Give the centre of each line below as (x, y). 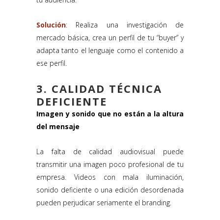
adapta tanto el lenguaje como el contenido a (110, 51)
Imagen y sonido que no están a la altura (110, 114)
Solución (51, 25)
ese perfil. (52, 63)
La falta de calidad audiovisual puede (110, 152)
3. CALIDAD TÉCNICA (99, 89)
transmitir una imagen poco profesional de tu (110, 165)
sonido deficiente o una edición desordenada (110, 190)
